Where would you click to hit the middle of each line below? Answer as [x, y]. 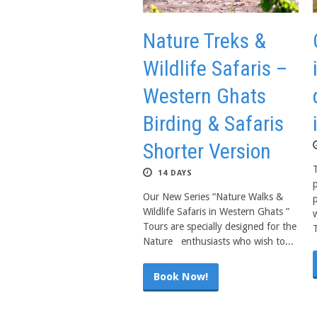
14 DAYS [175, 173]
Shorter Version [207, 151]
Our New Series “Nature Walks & [213, 197]
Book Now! [181, 277]
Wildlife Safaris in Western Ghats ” [216, 212]
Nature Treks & [204, 41]
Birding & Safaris [213, 123]
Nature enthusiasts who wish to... [218, 241]
